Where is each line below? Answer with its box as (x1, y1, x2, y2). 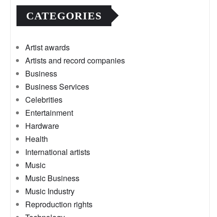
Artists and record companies (25, 54, 125, 66)
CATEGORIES (26, 9, 102, 22)
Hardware (25, 120, 59, 131)
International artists (25, 146, 90, 157)
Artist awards (25, 41, 70, 53)
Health (25, 133, 48, 144)
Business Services (25, 80, 89, 92)
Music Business (25, 172, 79, 184)
